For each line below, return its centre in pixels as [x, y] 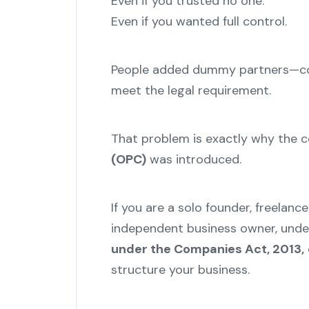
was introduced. [193, 160]
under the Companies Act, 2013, [207, 249]
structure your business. [180, 270]
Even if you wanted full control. [199, 22]
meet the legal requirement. [191, 91]
